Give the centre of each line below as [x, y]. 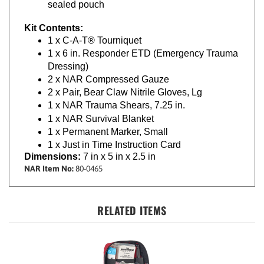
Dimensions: [54, 144]
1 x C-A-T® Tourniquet [95, 28]
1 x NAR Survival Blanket [101, 106]
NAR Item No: [49, 156]
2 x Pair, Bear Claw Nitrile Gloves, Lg [125, 80]
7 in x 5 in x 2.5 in [119, 144]
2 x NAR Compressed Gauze [108, 67]
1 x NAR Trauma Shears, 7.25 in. [116, 93]
